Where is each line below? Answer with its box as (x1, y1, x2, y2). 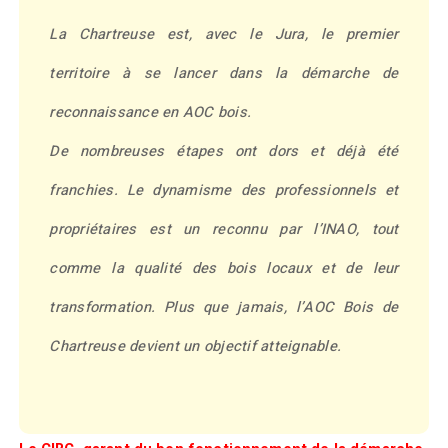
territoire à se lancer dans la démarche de (49, 62, 399, 84)
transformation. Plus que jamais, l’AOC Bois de (49, 296, 399, 318)
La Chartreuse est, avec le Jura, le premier (49, 23, 399, 45)
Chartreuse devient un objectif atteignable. (49, 335, 342, 357)
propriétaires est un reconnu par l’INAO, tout (49, 218, 399, 240)
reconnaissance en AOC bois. (49, 101, 252, 123)
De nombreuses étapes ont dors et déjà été (49, 140, 399, 162)
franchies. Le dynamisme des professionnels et (49, 179, 399, 201)
